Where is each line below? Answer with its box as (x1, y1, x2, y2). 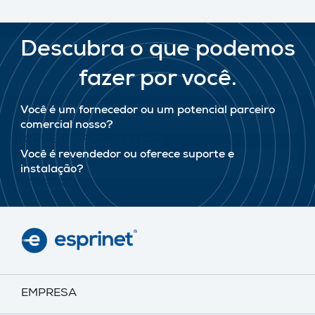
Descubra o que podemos (20, 40, 295, 63)
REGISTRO (17, 179, 75, 191)
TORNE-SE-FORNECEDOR (17, 135, 162, 146)
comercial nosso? (20, 120, 113, 131)
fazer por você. (78, 70, 237, 92)
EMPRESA (21, 288, 77, 300)
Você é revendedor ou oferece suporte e (20, 150, 234, 161)
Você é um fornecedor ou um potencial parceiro (20, 105, 275, 117)
